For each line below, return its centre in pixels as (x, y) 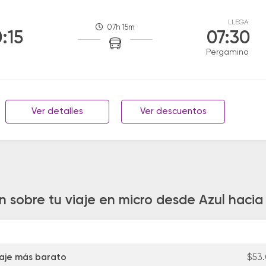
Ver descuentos (173, 111)
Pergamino (227, 52)
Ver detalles (57, 111)
